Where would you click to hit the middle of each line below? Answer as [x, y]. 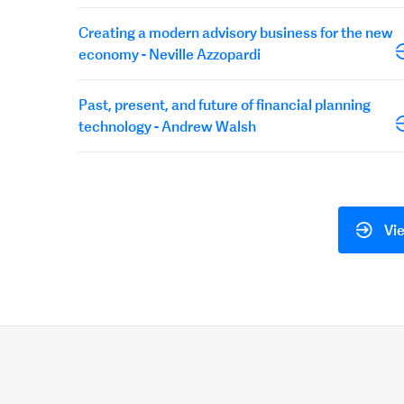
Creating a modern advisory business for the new [236, 32]
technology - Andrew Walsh [167, 126]
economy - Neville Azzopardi [170, 54]
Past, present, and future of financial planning [225, 105]
